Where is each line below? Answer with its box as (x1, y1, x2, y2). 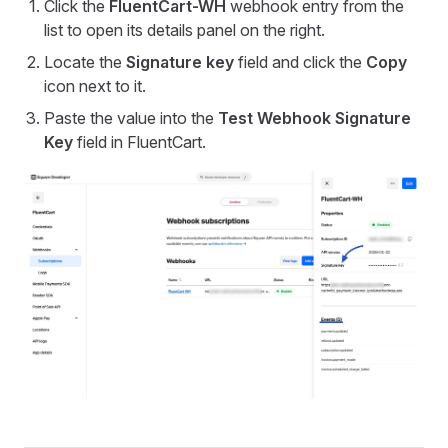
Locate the (44, 52, 126, 73)
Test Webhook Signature (218, 108, 411, 129)
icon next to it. (44, 76, 146, 97)
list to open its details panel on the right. (44, 20, 325, 41)
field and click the (234, 52, 366, 73)
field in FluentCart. (73, 132, 206, 153)
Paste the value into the (44, 108, 218, 129)
